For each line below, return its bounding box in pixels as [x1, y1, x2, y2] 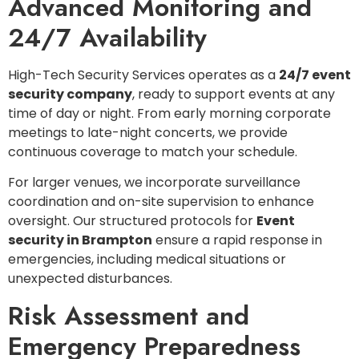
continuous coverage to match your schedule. [8, 143, 297, 162]
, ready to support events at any [132, 85, 335, 104]
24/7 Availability [8, 19, 207, 57]
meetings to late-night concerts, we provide [8, 123, 288, 143]
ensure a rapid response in [152, 231, 322, 250]
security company [8, 85, 132, 104]
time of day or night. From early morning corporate [8, 104, 331, 123]
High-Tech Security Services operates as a [8, 66, 279, 85]
